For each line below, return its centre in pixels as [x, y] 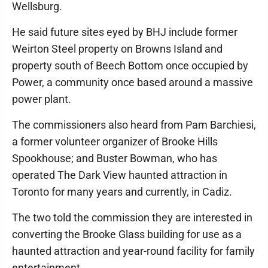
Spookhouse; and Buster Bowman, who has [115, 159]
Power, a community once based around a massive [133, 83]
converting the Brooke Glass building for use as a [127, 234]
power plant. [42, 99]
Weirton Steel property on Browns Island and [117, 49]
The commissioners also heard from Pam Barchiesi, [134, 125]
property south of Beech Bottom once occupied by [130, 66]
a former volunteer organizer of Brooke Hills [115, 142]
